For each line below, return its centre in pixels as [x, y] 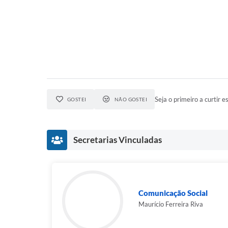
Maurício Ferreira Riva [171, 204]
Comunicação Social [173, 193]
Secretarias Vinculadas [118, 140]
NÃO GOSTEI [131, 99]
